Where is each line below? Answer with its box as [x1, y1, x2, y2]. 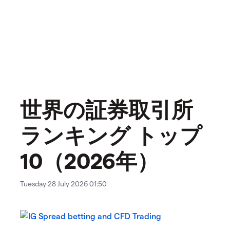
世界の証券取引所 [20, 96, 193, 122]
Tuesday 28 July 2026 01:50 [20, 179, 107, 188]
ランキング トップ [20, 122, 202, 148]
